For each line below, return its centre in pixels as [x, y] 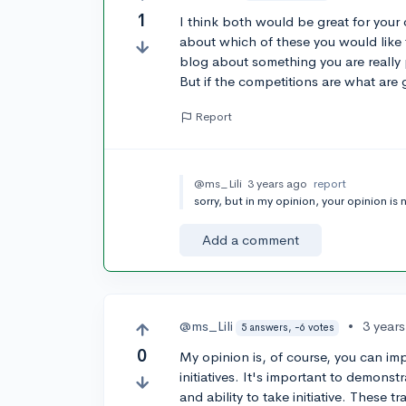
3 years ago [278, 184]
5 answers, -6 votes [287, 328]
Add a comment [251, 240]
